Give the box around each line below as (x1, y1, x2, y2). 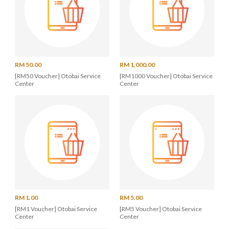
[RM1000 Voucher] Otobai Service (119, 72, 213, 80)
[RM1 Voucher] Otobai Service (14, 205, 97, 213)
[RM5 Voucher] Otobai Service (119, 205, 202, 213)
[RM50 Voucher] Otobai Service (14, 72, 101, 80)
